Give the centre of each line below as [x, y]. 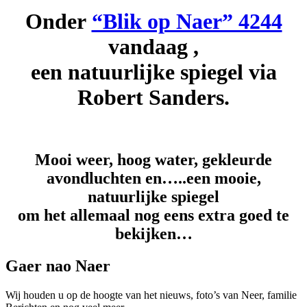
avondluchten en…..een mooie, [153, 179]
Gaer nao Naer [58, 266]
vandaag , [153, 46]
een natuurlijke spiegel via [153, 72]
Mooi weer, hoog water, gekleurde [153, 160]
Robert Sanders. [153, 97]
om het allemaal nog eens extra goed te [153, 216]
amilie [284, 295]
